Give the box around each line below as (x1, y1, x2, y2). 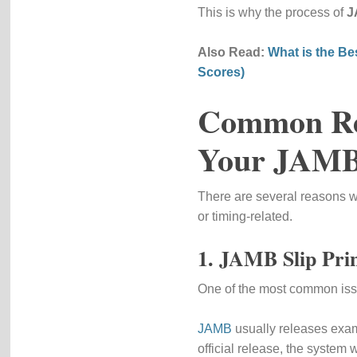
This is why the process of (197, 6, 347, 19)
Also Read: (197, 45, 268, 59)
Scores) (197, 65, 245, 79)
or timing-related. (197, 210, 292, 223)
